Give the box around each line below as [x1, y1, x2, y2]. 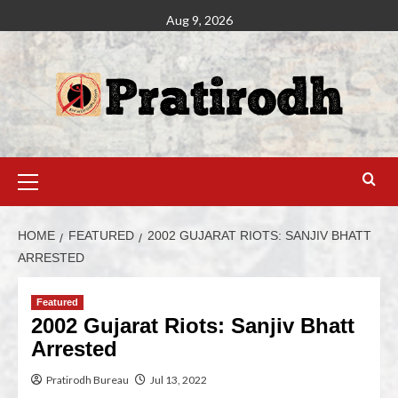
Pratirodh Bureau [46, 373, 129, 386]
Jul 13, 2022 [150, 373, 207, 386]
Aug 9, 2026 [165, 12, 233, 28]
